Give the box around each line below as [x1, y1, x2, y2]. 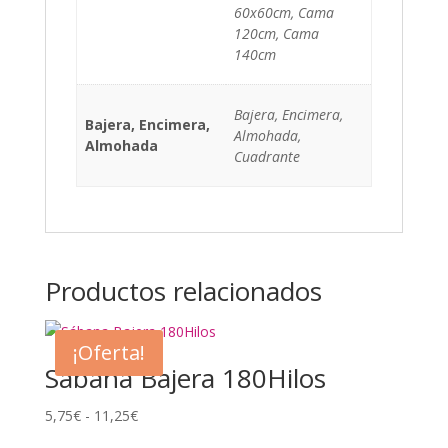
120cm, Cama [234, 24, 319, 43]
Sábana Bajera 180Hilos [44, 360, 326, 396]
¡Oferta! [72, 339, 145, 366]
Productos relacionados [44, 273, 322, 309]
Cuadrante [234, 147, 300, 166]
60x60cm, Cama [234, 3, 334, 22]
